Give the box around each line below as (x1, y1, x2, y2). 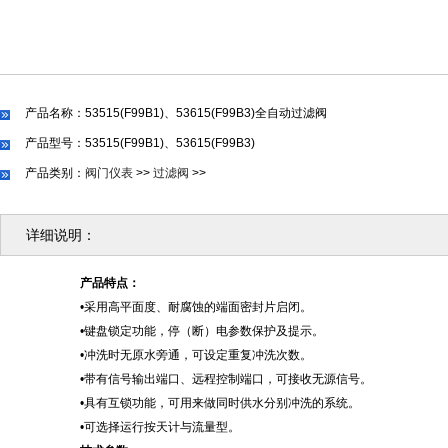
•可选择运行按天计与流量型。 (80, 420, 240, 434)
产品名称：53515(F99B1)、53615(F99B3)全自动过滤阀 (25, 106, 327, 120)
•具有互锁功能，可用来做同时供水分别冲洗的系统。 (80, 396, 360, 410)
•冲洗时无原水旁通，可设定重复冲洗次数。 (80, 348, 312, 362)
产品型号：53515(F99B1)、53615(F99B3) (25, 136, 255, 150)
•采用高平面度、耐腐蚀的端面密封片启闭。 (80, 300, 312, 314)
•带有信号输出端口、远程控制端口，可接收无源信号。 (80, 372, 372, 386)
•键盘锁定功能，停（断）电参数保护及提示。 (80, 324, 324, 338)
